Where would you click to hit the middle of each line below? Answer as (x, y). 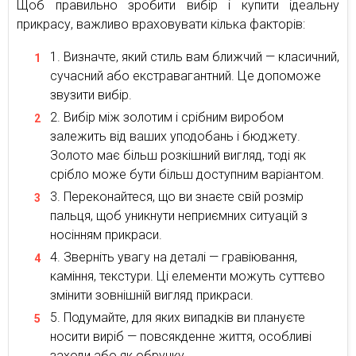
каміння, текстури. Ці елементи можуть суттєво (188, 276)
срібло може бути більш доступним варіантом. (187, 174)
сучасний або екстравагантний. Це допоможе (186, 75)
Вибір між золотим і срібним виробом (174, 117)
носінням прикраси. (106, 234)
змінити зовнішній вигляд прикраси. (152, 295)
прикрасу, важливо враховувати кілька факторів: (161, 24)
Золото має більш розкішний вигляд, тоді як (178, 155)
